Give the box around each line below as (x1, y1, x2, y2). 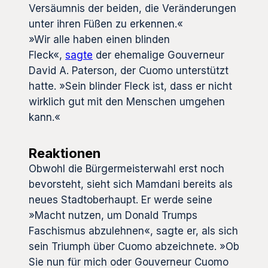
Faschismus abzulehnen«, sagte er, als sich (29, 224, 238, 237)
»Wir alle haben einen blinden (29, 33, 170, 45)
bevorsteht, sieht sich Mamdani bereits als (29, 178, 233, 190)
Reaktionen (29, 145, 100, 161)
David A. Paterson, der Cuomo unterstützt (29, 64, 229, 77)
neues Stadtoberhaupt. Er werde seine (29, 193, 212, 206)
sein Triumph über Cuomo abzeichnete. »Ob (29, 240, 239, 252)
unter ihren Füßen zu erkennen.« (29, 17, 183, 30)
